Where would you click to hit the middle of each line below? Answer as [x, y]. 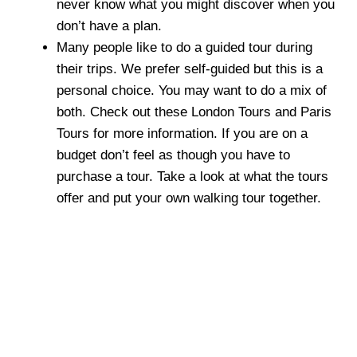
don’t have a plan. [109, 25]
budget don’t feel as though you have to [173, 155]
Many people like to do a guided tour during [184, 47]
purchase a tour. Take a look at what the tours [192, 176]
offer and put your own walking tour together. [189, 198]
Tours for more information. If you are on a [182, 133]
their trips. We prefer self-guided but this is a [190, 69]
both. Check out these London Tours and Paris [194, 112]
